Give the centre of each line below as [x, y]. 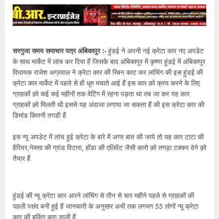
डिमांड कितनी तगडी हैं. [40, 115]
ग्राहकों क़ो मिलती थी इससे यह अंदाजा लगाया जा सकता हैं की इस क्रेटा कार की [109, 105]
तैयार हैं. [22, 158]
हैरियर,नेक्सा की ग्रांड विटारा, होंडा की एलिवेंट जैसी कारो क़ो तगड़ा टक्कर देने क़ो [109, 148]
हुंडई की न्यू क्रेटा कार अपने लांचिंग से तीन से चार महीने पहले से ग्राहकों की [103, 196]
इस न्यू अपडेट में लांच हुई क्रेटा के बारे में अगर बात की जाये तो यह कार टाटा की [108, 137]
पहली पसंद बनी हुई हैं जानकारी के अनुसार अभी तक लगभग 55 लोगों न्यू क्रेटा [106, 206]
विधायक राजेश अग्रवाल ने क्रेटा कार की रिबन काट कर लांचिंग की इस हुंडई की [108, 72]
